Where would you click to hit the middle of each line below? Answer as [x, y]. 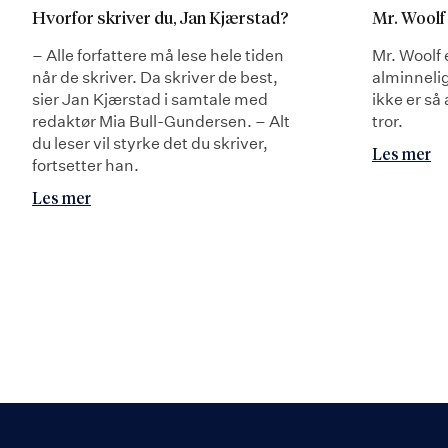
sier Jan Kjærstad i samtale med [150, 98]
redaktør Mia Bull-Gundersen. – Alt [161, 120]
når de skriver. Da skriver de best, [155, 76]
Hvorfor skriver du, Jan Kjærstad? [160, 19]
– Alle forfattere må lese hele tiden [158, 54]
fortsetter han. [85, 164]
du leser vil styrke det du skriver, [150, 142]
